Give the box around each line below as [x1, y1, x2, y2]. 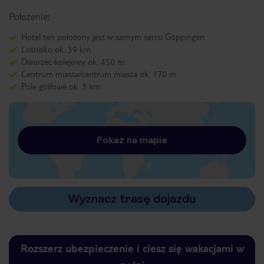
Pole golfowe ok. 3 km [21, 81, 100, 91]
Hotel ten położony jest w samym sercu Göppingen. [21, 31, 206, 42]
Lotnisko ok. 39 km [21, 44, 91, 54]
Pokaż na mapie [97, 134, 167, 146]
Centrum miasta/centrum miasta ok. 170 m [21, 68, 176, 79]
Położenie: [9, 10, 49, 22]
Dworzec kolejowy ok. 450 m [21, 56, 124, 67]
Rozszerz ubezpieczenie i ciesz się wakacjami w [20, 241, 244, 255]
